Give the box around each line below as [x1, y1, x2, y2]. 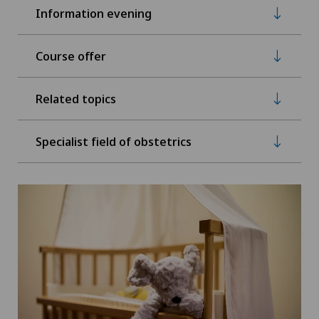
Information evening [36, 4, 152, 21]
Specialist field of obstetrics [36, 132, 192, 150]
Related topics [36, 90, 116, 107]
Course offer [36, 47, 106, 64]
